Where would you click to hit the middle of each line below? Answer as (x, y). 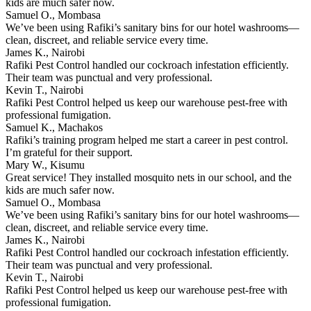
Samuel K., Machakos (54, 127)
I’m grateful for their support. (69, 152)
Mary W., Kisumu (45, 165)
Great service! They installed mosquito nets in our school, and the (149, 177)
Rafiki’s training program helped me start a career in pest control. (147, 140)
